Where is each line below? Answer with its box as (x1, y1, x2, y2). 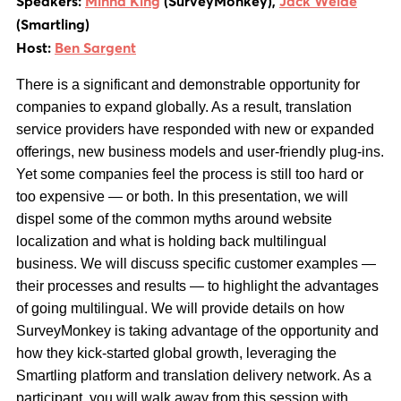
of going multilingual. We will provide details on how (16, 301, 345, 316)
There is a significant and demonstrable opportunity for (16, 77, 360, 92)
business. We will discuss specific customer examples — (16, 256, 376, 271)
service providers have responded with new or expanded (16, 122, 374, 137)
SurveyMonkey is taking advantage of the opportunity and (16, 323, 379, 338)
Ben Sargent (55, 38, 136, 56)
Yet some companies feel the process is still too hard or (16, 166, 363, 182)
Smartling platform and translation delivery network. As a (16, 368, 371, 383)
